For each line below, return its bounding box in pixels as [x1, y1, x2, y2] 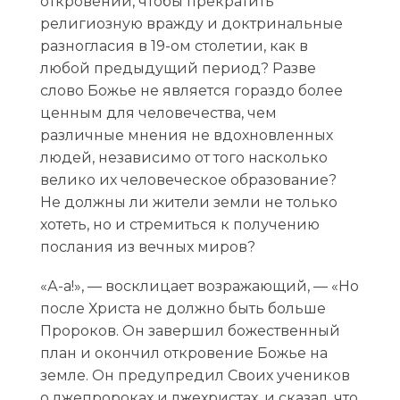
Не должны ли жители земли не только [39, 193, 337, 211]
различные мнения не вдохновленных [39, 126, 333, 144]
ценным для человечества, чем [39, 104, 277, 121]
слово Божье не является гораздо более [39, 81, 343, 99]
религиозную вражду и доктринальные [39, 14, 343, 32]
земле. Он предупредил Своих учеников [39, 366, 350, 384]
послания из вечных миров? [39, 237, 255, 255]
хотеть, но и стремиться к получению [39, 215, 320, 233]
